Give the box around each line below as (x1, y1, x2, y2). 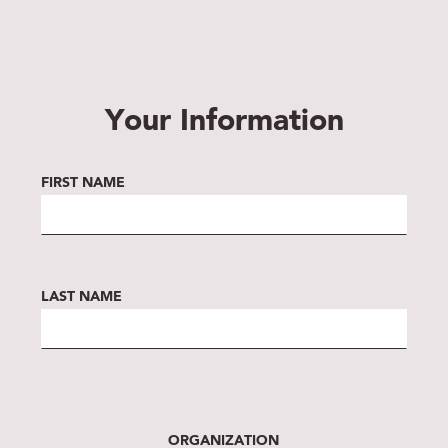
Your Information (104, 107, 344, 138)
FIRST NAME (41, 176, 126, 191)
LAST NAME (41, 290, 123, 305)
